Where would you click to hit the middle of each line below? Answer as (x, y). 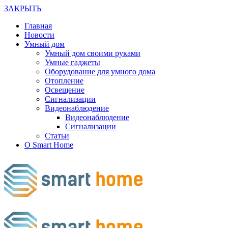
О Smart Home (49, 145)
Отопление (64, 81)
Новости (39, 35)
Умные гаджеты (73, 62)
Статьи (57, 136)
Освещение (65, 90)
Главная (38, 26)
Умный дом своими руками (93, 53)
